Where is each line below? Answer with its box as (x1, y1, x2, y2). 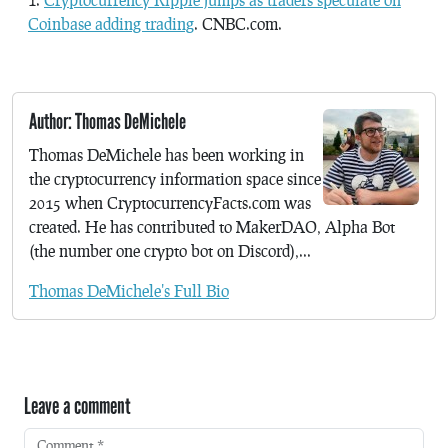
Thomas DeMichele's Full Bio (29, 280, 229, 300)
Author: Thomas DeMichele (29, 108, 186, 135)
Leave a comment (24, 391, 131, 420)
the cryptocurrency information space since (29, 168, 321, 188)
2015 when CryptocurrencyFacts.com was (29, 192, 311, 212)
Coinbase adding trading (28, 13, 194, 33)
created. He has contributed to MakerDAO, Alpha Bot (29, 216, 395, 236)
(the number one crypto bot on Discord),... (29, 240, 311, 260)
